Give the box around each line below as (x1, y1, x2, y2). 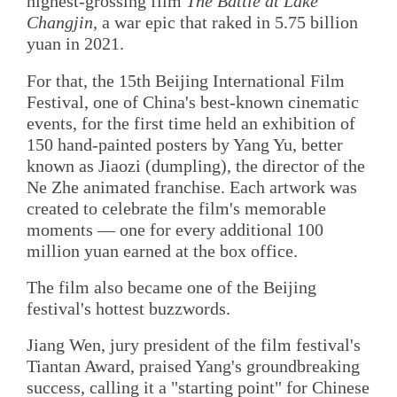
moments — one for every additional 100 (27, 219, 323, 239)
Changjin (27, 12, 93, 33)
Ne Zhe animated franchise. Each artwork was (27, 176, 357, 197)
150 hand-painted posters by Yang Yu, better (27, 134, 343, 154)
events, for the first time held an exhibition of (27, 113, 355, 133)
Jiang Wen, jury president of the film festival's (27, 335, 361, 355)
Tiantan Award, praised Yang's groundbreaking (27, 356, 360, 377)
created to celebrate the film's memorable (27, 198, 326, 218)
